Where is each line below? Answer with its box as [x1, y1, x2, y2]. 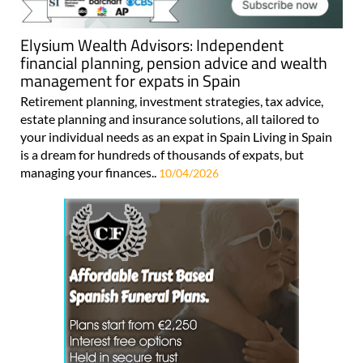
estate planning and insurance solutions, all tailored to [20, 110, 319, 126]
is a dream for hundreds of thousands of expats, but [20, 146, 304, 162]
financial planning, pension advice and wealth [20, 49, 327, 75]
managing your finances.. [20, 164, 159, 180]
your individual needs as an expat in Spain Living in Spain [20, 128, 332, 144]
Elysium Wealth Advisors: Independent [20, 32, 284, 58]
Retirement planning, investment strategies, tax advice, [20, 92, 323, 109]
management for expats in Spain [20, 67, 241, 93]
